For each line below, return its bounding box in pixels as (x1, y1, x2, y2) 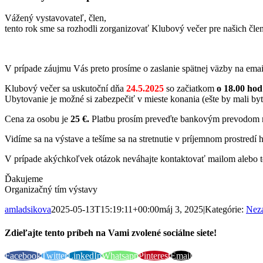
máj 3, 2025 (159, 204, 203, 215)
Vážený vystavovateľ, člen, (5, 13, 106, 23)
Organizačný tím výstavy (5, 184, 97, 195)
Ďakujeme (5, 174, 43, 184)
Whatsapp (102, 250, 139, 261)
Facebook (5, 250, 41, 261)
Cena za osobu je (5, 114, 68, 124)
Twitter (41, 250, 68, 261)
